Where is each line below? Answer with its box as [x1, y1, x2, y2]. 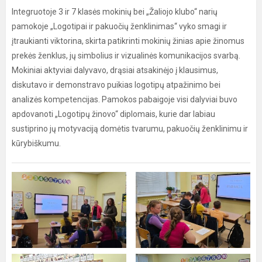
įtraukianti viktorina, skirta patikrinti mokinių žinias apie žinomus [12, 36, 244, 46]
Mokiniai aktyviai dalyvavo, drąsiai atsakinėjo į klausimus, [12, 65, 218, 75]
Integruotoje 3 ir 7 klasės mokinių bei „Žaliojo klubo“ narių [12, 7, 218, 16]
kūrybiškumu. [12, 139, 61, 148]
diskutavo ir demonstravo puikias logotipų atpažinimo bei [12, 80, 220, 89]
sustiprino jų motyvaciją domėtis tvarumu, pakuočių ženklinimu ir [12, 124, 248, 133]
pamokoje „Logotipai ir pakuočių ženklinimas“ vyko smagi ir [12, 22, 227, 31]
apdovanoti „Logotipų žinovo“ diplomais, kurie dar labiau [12, 109, 215, 119]
